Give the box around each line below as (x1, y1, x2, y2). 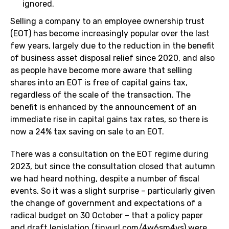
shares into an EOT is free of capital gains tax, (10, 78, 188, 88)
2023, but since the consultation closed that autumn (10, 162, 215, 172)
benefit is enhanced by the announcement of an (10, 102, 197, 112)
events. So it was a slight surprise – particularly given (10, 186, 215, 196)
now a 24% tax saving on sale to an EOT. (10, 127, 164, 137)
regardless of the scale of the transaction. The (10, 90, 191, 100)
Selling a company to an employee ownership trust (10, 16, 204, 27)
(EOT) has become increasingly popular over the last (10, 29, 210, 39)
